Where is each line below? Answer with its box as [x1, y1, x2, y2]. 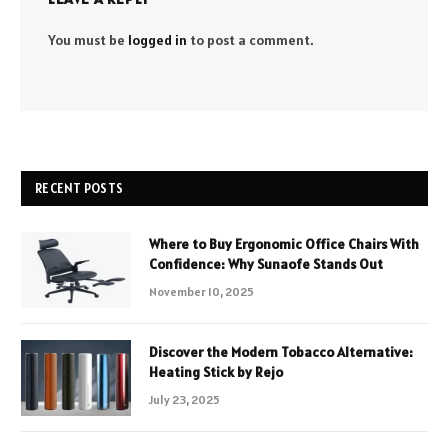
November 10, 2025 [149, 283, 254, 299]
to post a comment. [187, 30, 314, 49]
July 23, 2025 [149, 391, 220, 407]
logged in [128, 30, 187, 49]
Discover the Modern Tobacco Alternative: [149, 342, 413, 361]
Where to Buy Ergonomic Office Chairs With [149, 234, 419, 253]
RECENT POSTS [35, 179, 124, 197]
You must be [48, 30, 128, 49]
